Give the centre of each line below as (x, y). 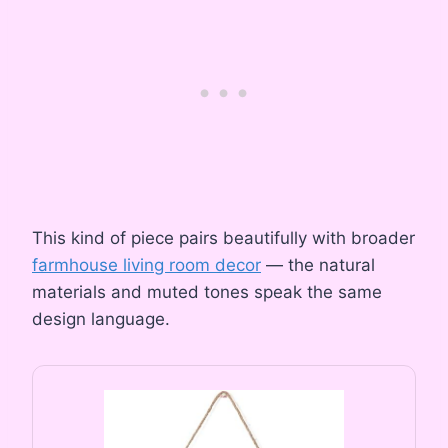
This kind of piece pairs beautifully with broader (223, 237)
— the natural (318, 264)
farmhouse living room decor (146, 264)
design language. (101, 318)
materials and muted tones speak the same (207, 291)
